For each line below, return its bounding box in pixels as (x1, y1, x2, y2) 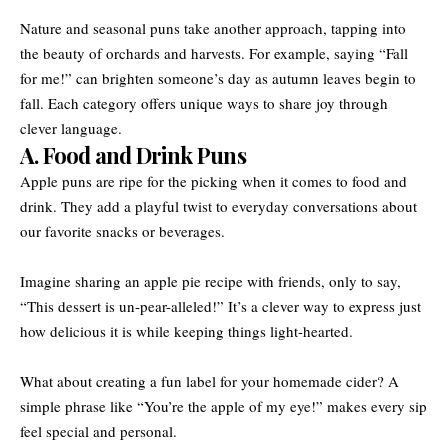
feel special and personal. (20, 420, 177, 441)
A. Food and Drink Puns (20, 139, 246, 170)
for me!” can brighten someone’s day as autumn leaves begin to (20, 67, 416, 88)
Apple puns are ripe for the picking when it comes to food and (20, 170, 407, 191)
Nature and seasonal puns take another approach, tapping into (20, 17, 406, 38)
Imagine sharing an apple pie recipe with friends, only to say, (20, 270, 401, 291)
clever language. (20, 117, 122, 138)
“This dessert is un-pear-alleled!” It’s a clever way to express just (20, 295, 421, 316)
